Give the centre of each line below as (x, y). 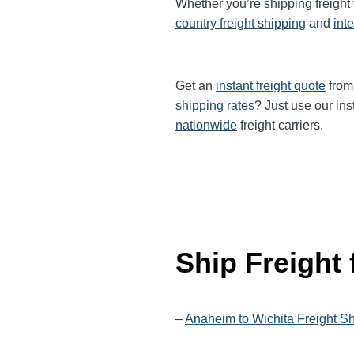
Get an (196, 86)
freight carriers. (280, 125)
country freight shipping (241, 23)
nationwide (206, 125)
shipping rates (215, 105)
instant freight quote (271, 86)
